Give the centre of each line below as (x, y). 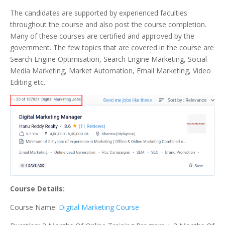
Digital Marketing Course (99, 207)
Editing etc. (28, 82)
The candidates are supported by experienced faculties (99, 13)
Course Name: (34, 207)
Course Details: (37, 189)
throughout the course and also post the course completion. (108, 25)
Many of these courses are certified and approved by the (102, 36)
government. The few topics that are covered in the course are (112, 48)
